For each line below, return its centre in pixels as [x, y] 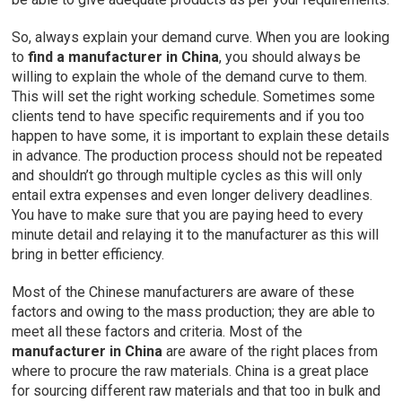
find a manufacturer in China [124, 57]
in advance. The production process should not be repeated [197, 156]
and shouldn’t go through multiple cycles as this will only [188, 176]
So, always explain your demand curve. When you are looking [201, 38]
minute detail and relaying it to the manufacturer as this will [196, 235]
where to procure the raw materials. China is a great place [191, 371]
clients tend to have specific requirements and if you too [188, 117]
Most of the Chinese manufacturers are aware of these [184, 293]
